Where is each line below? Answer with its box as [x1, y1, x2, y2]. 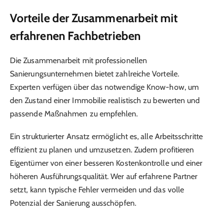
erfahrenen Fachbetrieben [10, 28, 141, 43]
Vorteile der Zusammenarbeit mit [10, 10, 178, 25]
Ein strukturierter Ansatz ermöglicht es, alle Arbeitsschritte [10, 131, 203, 141]
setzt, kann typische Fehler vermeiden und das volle [10, 184, 184, 194]
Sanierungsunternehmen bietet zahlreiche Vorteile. [10, 69, 179, 78]
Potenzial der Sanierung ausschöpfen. [10, 198, 136, 208]
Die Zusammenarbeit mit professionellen [10, 55, 147, 65]
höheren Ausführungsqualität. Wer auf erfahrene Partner [10, 171, 198, 181]
